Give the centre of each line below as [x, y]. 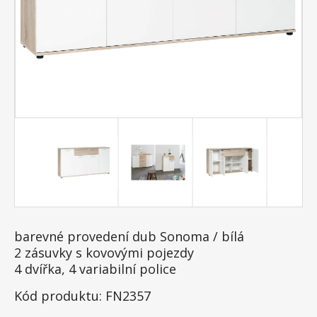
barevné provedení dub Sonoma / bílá [131, 236]
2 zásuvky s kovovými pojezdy [106, 253]
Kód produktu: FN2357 [82, 296]
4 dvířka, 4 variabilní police [95, 269]
